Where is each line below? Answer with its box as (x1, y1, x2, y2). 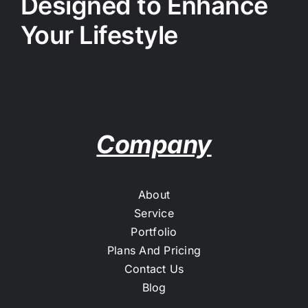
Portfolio (131, 224, 177, 239)
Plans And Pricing (107, 243, 201, 257)
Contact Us (124, 261, 184, 276)
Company (96, 129, 212, 159)
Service (134, 206, 174, 220)
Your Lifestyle (20, 20, 178, 51)
